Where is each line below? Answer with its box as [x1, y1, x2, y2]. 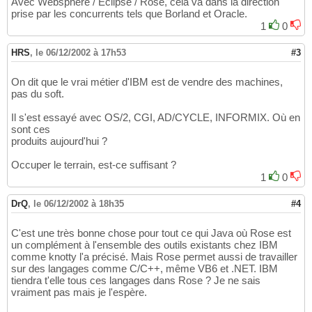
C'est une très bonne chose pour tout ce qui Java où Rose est [11, 227, 291, 240]
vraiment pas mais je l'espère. [11, 286, 147, 299]
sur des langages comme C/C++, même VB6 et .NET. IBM [11, 263, 278, 275]
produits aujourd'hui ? [11, 135, 107, 148]
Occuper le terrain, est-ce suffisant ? [11, 159, 176, 171]
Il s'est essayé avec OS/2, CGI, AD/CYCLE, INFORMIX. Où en [11, 111, 300, 124]
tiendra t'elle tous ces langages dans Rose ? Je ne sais [11, 274, 260, 287]
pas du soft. [11, 88, 64, 100]
